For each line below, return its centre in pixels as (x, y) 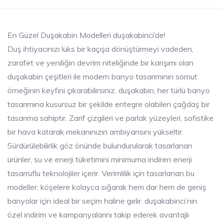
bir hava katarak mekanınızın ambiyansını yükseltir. (95, 131)
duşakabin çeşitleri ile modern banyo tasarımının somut (102, 76)
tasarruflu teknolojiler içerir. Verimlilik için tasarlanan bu (101, 173)
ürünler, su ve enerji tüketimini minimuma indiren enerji (100, 159)
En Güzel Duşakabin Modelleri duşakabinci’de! (86, 35)
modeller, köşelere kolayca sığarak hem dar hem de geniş (107, 187)
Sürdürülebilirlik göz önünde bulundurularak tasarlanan (100, 145)
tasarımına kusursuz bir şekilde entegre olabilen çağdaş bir (109, 104)
